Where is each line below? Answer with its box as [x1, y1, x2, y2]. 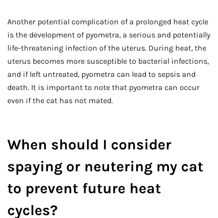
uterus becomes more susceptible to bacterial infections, [7, 56, 209, 66]
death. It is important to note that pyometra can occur [7, 82, 200, 92]
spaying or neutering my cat [7, 158, 203, 176]
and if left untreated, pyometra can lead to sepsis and [7, 69, 196, 79]
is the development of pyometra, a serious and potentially [7, 30, 210, 39]
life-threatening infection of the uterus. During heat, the [7, 43, 206, 53]
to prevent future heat [7, 180, 161, 198]
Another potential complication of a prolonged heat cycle [7, 17, 208, 26]
